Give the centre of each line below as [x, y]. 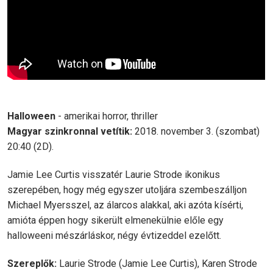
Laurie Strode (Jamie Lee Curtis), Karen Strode [157, 264]
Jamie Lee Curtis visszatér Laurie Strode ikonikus [114, 175]
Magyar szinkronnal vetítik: [70, 131]
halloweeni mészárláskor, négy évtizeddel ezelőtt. [114, 236]
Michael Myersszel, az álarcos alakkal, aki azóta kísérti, [125, 205]
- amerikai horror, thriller [107, 116]
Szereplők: [32, 264]
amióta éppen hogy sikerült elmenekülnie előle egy [115, 220]
